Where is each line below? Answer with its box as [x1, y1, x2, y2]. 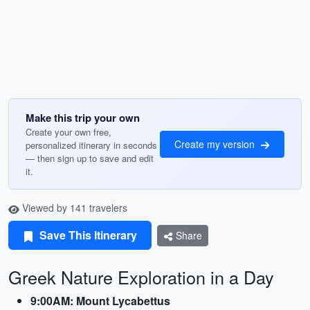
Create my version [174, 136, 257, 151]
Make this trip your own [26, 110, 140, 125]
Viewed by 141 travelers [19, 201, 127, 215]
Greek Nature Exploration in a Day [8, 264, 274, 289]
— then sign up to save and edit [26, 152, 154, 165]
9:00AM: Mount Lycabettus [30, 293, 170, 309]
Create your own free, [26, 125, 111, 138]
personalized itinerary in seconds [26, 138, 157, 152]
